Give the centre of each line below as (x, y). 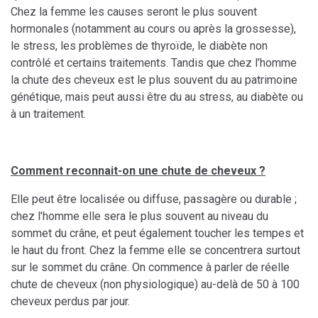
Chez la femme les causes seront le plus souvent (134, 12)
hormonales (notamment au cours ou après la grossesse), (153, 29)
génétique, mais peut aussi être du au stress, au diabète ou (157, 97)
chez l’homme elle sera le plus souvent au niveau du (139, 216)
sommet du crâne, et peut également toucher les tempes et (157, 234)
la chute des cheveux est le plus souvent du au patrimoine (154, 80)
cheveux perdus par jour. (70, 302)
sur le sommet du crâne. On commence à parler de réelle (150, 268)
